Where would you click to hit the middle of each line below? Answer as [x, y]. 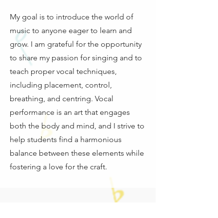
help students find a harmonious [66, 139]
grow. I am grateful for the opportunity [76, 44]
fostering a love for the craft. [58, 167]
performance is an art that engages [70, 112]
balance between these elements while [77, 153]
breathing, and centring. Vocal [62, 99]
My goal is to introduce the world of [72, 17]
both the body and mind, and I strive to [77, 126]
